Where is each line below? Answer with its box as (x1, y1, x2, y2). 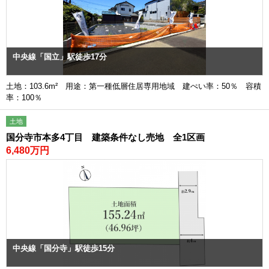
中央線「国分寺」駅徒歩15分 (13, 244, 115, 253)
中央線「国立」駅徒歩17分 (13, 52, 107, 61)
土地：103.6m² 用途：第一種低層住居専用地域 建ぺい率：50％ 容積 (6, 82, 261, 91)
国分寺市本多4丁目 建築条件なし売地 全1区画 (6, 132, 205, 142)
